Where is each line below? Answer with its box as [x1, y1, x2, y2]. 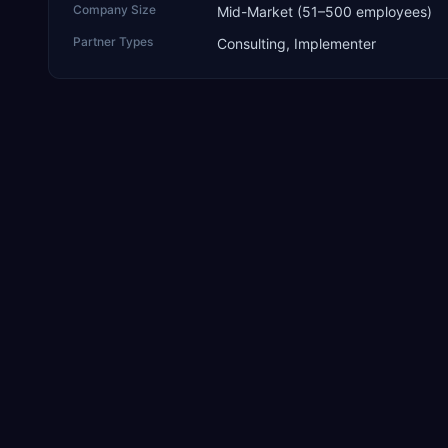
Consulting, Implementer [217, 35, 376, 52]
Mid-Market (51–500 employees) [217, 3, 432, 20]
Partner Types [73, 34, 153, 49]
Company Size [73, 2, 156, 17]
